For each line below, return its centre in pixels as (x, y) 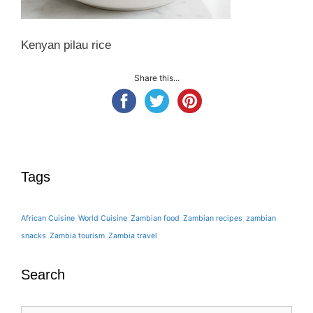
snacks (34, 235)
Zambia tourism (77, 235)
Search (43, 274)
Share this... (156, 78)
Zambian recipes (213, 218)
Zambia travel (133, 235)
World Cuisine (103, 218)
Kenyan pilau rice (66, 45)
